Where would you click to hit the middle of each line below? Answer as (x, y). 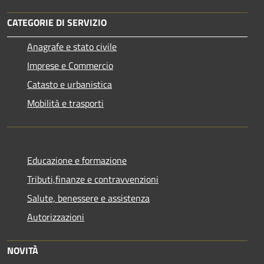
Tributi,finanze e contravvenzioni (93, 179)
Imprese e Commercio (70, 65)
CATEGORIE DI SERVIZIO (57, 22)
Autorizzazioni (56, 217)
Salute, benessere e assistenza (88, 198)
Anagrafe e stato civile (72, 46)
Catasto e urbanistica (70, 84)
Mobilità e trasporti (65, 103)
